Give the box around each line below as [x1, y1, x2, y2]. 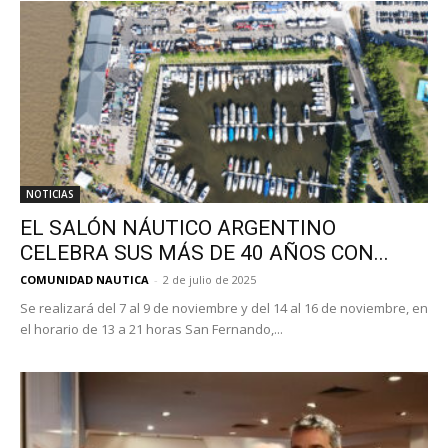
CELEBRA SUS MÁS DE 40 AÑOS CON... [20, 240, 389, 265]
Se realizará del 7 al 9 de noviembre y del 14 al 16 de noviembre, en [20, 298, 428, 317]
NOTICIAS [26, 186, 74, 201]
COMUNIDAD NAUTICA [20, 271, 149, 287]
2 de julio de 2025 [163, 271, 256, 287]
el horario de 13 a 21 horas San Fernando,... [20, 319, 283, 338]
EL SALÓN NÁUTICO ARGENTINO [20, 215, 336, 240]
